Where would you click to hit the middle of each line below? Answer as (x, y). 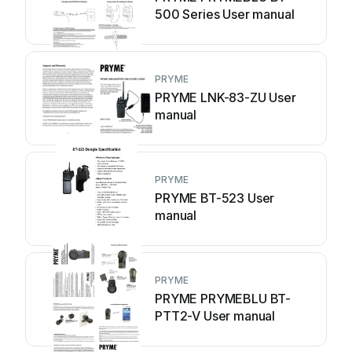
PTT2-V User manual (216, 316)
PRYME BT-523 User (215, 198)
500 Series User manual (225, 14)
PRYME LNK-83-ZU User (225, 97)
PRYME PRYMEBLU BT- (223, 299)
